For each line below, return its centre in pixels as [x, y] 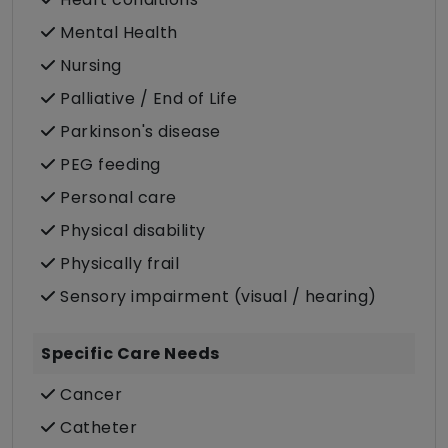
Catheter [96, 428]
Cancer [88, 395]
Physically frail [117, 264]
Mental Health [116, 33]
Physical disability [130, 231]
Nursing [88, 66]
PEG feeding [108, 165]
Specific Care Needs [130, 354]
